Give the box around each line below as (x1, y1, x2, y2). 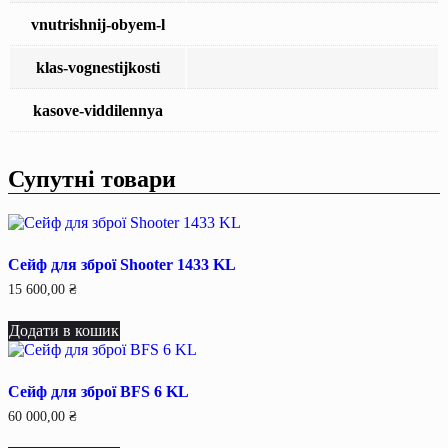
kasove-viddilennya (32, 101, 163, 119)
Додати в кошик (9, 321, 119, 339)
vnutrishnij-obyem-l (30, 15, 165, 33)
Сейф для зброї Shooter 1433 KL (8, 255, 236, 273)
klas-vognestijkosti (35, 58, 160, 76)
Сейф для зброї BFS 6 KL (8, 382, 189, 400)
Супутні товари (8, 165, 176, 192)
